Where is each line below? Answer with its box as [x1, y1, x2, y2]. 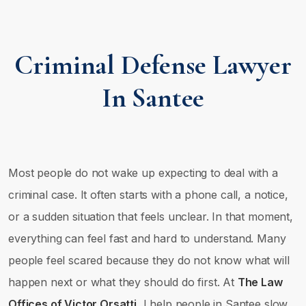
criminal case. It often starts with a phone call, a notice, [8, 188, 288, 201]
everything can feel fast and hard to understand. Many [8, 232, 286, 245]
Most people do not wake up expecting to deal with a [8, 166, 278, 180]
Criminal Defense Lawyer [14, 48, 292, 81]
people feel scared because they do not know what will [8, 253, 290, 267]
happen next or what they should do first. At [8, 275, 238, 289]
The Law [237, 275, 283, 289]
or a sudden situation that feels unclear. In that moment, [8, 210, 293, 223]
